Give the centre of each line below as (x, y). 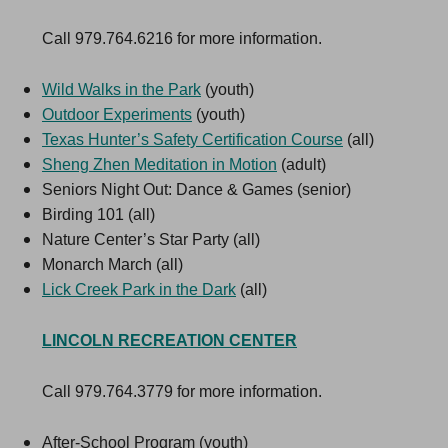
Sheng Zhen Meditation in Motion (159, 164)
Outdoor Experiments (117, 114)
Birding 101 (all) (98, 214)
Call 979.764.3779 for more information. (182, 391)
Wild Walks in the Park (121, 89)
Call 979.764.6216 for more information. (182, 38)
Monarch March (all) (112, 264)
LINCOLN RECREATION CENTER (169, 340)
